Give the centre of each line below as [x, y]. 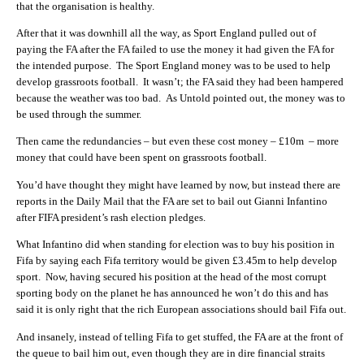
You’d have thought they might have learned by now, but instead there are [178, 184]
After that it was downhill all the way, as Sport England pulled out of [166, 32]
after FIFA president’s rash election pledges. [111, 217]
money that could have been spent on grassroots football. [141, 158]
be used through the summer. [79, 114]
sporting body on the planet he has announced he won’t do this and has [172, 293]
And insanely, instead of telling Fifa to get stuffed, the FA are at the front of [180, 336]
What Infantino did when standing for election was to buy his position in [175, 245]
